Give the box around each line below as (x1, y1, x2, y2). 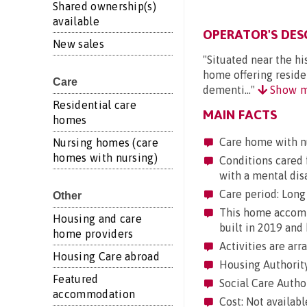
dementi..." (202, 84, 258, 97)
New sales (53, 38, 104, 50)
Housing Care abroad (53, 250, 160, 262)
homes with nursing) (53, 151, 158, 164)
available (53, 15, 99, 27)
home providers (53, 228, 134, 240)
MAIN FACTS (202, 107, 277, 123)
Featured (53, 273, 99, 285)
